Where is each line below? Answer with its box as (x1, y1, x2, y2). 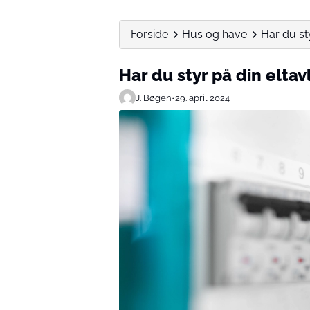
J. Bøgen (136, 92, 172, 103)
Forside (131, 28, 168, 41)
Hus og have (182, 28, 247, 41)
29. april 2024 (175, 92, 230, 103)
